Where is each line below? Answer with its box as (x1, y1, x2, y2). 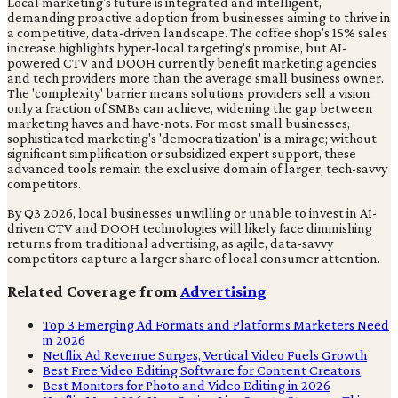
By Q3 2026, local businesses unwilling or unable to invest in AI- (7, 204, 377, 220)
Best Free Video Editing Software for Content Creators (43, 362, 361, 378)
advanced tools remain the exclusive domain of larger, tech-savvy (7, 160, 387, 176)
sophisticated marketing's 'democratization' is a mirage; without (7, 130, 377, 146)
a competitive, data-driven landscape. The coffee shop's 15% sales (7, 24, 387, 40)
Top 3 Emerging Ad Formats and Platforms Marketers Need (43, 317, 389, 333)
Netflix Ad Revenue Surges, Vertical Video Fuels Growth (43, 347, 367, 363)
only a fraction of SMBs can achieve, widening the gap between (7, 99, 373, 115)
